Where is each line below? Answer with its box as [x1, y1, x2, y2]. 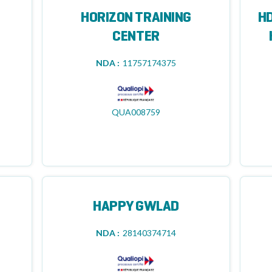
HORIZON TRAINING [81, 12, 191, 25]
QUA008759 [111, 107, 160, 117]
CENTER [112, 30, 160, 44]
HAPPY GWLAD [93, 200, 179, 214]
